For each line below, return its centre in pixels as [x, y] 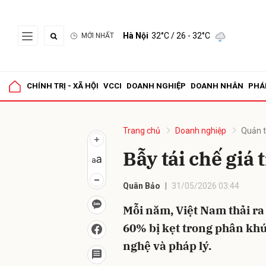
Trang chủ [142, 131]
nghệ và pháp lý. [167, 246]
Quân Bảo [142, 186]
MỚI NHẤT [98, 36]
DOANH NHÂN [217, 86]
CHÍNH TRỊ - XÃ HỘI [63, 86]
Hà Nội [136, 36]
